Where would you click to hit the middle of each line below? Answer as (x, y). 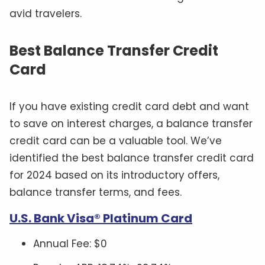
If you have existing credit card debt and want (129, 106)
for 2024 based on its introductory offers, (114, 175)
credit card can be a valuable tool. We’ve (116, 140)
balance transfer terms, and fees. (96, 192)
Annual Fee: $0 (70, 243)
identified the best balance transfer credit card (132, 158)
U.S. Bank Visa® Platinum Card (101, 218)
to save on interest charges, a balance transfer (131, 123)
